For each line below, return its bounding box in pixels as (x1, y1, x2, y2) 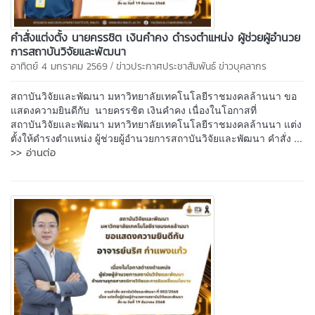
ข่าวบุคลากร (219, 58, 266, 74)
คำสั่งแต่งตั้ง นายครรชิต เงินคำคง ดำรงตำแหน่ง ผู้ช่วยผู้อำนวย (11, 28, 300, 46)
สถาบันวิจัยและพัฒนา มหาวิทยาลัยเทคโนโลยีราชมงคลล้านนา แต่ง (11, 116, 302, 131)
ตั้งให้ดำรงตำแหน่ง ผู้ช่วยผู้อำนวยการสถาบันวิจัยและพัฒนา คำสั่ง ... (11, 130, 302, 145)
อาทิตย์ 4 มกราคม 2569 (11, 58, 108, 74)
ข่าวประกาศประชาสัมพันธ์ (116, 58, 216, 74)
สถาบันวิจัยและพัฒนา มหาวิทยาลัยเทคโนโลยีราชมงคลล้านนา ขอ (11, 88, 297, 103)
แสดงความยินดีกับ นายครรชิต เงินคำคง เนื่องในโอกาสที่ (11, 102, 257, 117)
